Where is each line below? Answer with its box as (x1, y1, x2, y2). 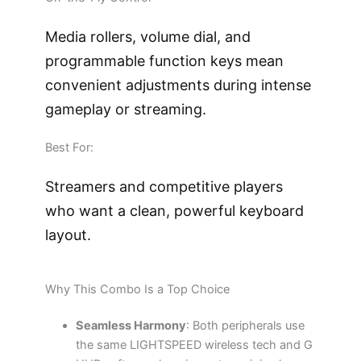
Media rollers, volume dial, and (44, 27, 251, 45)
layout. (44, 226, 91, 243)
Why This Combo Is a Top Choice (44, 281, 230, 297)
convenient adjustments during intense (44, 76, 311, 93)
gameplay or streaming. (44, 100, 206, 118)
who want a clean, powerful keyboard (44, 201, 304, 219)
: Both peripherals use (186, 318, 305, 334)
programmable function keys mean (44, 52, 284, 69)
